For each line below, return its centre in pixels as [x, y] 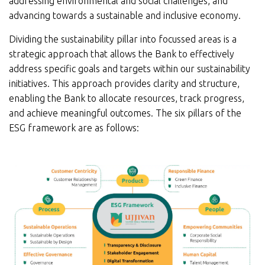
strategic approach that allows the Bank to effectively [122, 54]
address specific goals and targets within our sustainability [130, 69]
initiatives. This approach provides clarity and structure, [124, 84]
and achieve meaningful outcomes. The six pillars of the [125, 113]
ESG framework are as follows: [74, 128]
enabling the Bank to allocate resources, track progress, [127, 98]
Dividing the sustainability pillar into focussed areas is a [123, 39]
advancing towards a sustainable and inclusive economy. [125, 16]
